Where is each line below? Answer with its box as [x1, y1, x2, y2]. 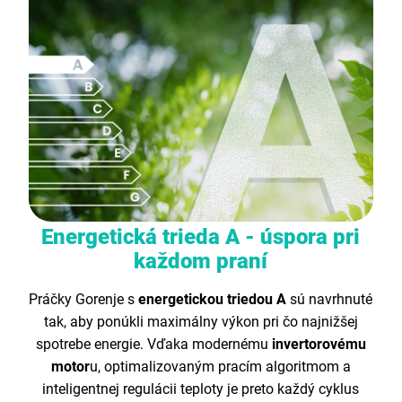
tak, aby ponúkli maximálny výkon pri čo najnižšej [43, 312, 358, 330]
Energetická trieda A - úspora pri [41, 223, 361, 249]
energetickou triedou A [138, 290, 291, 308]
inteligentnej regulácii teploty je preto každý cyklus [42, 380, 360, 398]
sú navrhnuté [290, 290, 373, 308]
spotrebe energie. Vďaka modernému [35, 335, 272, 353]
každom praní [134, 248, 268, 274]
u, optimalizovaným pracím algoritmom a [89, 357, 351, 375]
